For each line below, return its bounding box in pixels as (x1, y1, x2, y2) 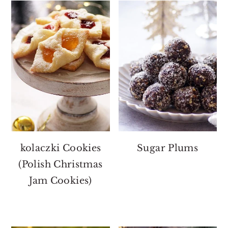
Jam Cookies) (29, 175, 92, 187)
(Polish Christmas (18, 159, 103, 170)
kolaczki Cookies (20, 142, 101, 154)
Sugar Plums (137, 142, 198, 154)
